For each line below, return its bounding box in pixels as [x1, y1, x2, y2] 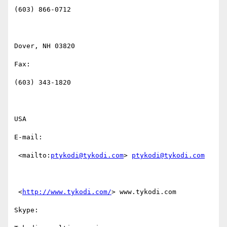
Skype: [14, 206, 39, 214]
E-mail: [14, 133, 47, 141]
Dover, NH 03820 [14, 42, 75, 50]
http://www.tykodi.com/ [22, 188, 111, 196]
